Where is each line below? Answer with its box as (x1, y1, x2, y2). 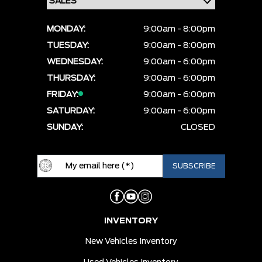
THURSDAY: (47, 74, 95, 83)
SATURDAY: (47, 107, 95, 116)
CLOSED (181, 123, 215, 132)
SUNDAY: (47, 123, 83, 132)
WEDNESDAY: (47, 58, 103, 67)
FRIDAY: (47, 91, 78, 99)
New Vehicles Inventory (85, 237, 177, 246)
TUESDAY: (47, 42, 89, 50)
